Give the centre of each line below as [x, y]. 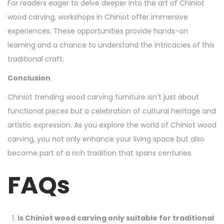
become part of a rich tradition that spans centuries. [100, 153]
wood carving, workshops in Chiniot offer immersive [98, 17]
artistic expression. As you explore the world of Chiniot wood [112, 125]
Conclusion [29, 78]
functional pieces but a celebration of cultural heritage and [112, 111]
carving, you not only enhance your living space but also [106, 139]
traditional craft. [36, 59]
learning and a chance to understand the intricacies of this [111, 45]
